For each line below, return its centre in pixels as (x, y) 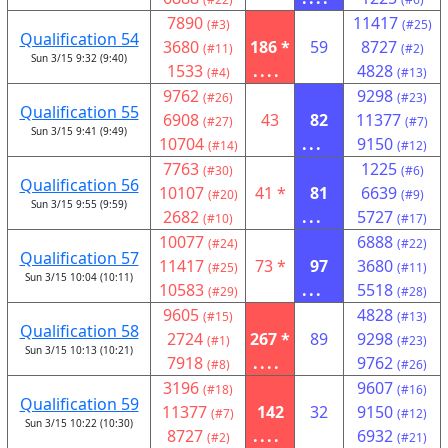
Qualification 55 (79, 112)
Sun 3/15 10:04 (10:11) (79, 277)
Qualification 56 (79, 185)
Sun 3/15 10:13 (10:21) (79, 350)
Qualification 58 (79, 331)
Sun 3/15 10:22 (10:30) (79, 423)
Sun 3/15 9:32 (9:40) (79, 58)
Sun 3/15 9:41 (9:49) (79, 131)
